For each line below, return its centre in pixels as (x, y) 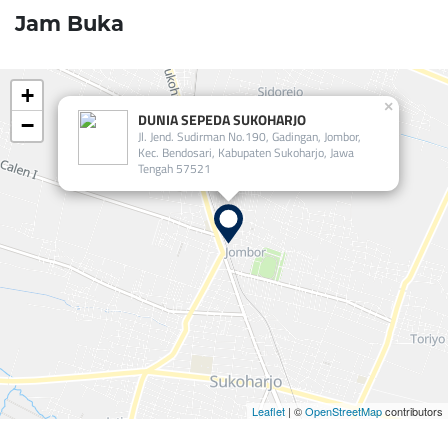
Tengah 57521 (174, 168)
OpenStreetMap (343, 411)
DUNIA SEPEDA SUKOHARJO (222, 119)
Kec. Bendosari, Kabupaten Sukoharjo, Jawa (246, 152)
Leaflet (268, 411)
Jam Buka (69, 23)
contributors (412, 411)
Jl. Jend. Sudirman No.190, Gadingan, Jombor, (249, 136)
